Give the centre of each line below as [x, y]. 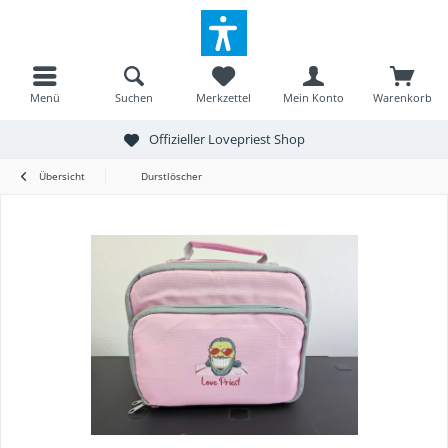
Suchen [134, 97]
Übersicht [62, 176]
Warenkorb [403, 97]
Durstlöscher [171, 176]
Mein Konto [313, 97]
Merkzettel [224, 97]
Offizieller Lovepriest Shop [226, 138]
